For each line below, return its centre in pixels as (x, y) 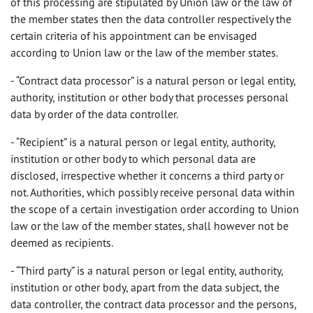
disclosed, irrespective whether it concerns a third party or (147, 175)
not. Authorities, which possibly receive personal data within (153, 192)
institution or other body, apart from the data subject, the (145, 287)
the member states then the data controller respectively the (151, 19)
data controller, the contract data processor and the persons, (153, 304)
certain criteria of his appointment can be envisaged (134, 36)
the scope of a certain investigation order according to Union (155, 209)
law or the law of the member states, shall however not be (150, 226)
